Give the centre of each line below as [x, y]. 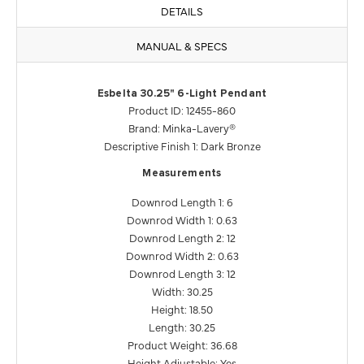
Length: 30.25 [182, 327]
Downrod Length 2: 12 [182, 238]
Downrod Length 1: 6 [182, 202]
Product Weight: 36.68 [182, 345]
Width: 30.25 [182, 291]
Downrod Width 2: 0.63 [182, 256]
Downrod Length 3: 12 [182, 273]
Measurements [182, 174]
